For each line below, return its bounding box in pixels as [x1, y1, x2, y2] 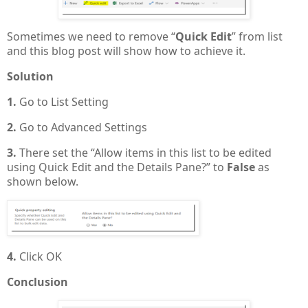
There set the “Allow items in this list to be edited [19, 144, 272, 160]
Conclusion [7, 274, 68, 290]
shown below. [7, 173, 78, 189]
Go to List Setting [19, 94, 109, 110]
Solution [7, 69, 54, 85]
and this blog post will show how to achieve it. [7, 43, 245, 59]
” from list [232, 29, 283, 45]
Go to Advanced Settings [19, 119, 147, 135]
